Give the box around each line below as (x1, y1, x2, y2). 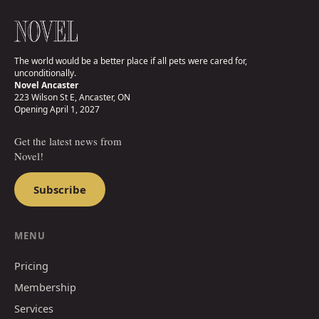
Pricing (14, 258, 48, 273)
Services (14, 300, 53, 315)
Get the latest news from (14, 133, 122, 148)
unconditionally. (14, 66, 76, 79)
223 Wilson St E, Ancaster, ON (14, 90, 130, 103)
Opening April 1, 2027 (14, 103, 100, 115)
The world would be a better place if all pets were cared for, (14, 54, 247, 67)
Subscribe (33, 182, 86, 197)
